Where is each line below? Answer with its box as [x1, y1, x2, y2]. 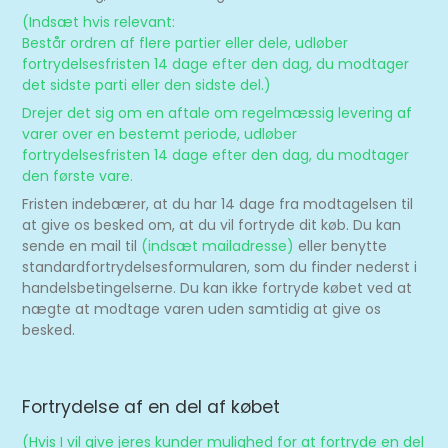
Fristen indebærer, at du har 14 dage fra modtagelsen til [22, 194, 414, 214]
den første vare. [22, 166, 134, 186]
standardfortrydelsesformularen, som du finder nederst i [22, 257, 418, 277]
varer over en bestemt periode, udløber [22, 124, 298, 144]
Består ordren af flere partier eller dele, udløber [22, 33, 349, 53]
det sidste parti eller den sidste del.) [22, 75, 272, 95]
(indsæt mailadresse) [141, 236, 295, 256]
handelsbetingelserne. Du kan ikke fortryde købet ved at [22, 278, 413, 298]
